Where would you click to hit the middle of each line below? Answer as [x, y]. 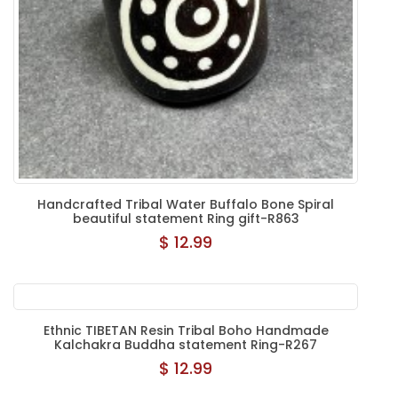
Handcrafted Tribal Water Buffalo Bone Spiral [186, 204]
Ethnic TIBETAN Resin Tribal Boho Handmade [186, 330]
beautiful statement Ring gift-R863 [186, 219]
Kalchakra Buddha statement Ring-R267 [186, 345]
